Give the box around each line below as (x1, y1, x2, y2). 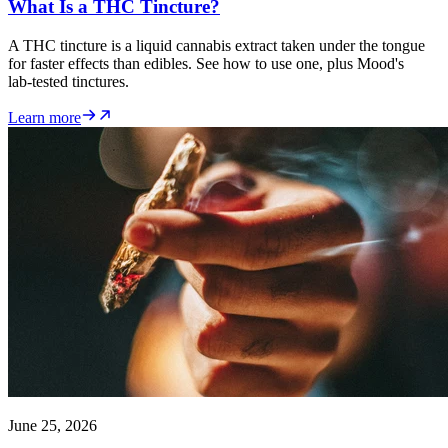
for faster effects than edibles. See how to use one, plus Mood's (8, 54, 404, 72)
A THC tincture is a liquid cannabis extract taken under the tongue (8, 36, 425, 54)
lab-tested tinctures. (8, 72, 129, 90)
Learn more (8, 108, 81, 126)
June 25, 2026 (8, 416, 97, 434)
